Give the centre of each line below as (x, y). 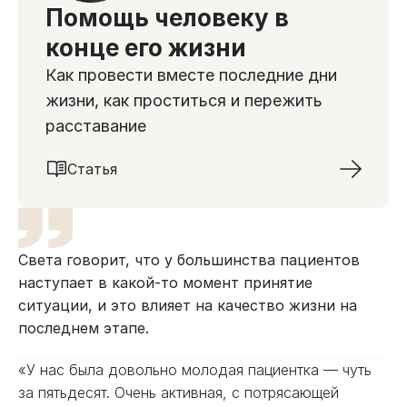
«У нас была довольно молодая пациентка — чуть (195, 370)
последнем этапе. (86, 328)
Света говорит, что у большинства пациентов (189, 260)
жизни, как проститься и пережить (184, 100)
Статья (92, 169)
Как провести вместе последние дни (191, 75)
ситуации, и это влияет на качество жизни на (188, 305)
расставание (96, 126)
